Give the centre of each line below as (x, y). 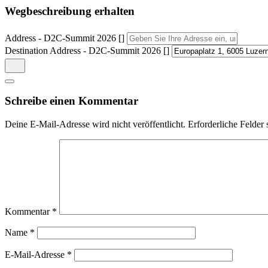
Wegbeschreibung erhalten (70, 11)
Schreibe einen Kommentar (71, 101)
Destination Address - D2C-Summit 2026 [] (87, 50)
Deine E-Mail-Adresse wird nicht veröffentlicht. (95, 124)
